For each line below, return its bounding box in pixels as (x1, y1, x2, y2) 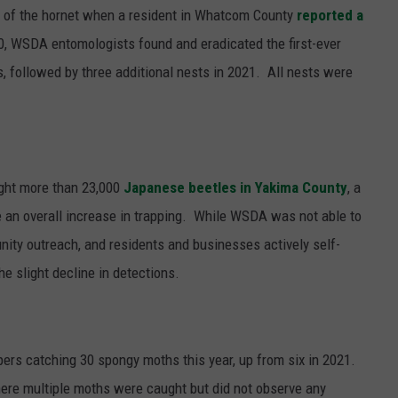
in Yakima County (240, 179, 347, 197)
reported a (297, 6, 363, 25)
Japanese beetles (123, 179, 236, 197)
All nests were (267, 63, 353, 82)
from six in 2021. (257, 351, 359, 370)
